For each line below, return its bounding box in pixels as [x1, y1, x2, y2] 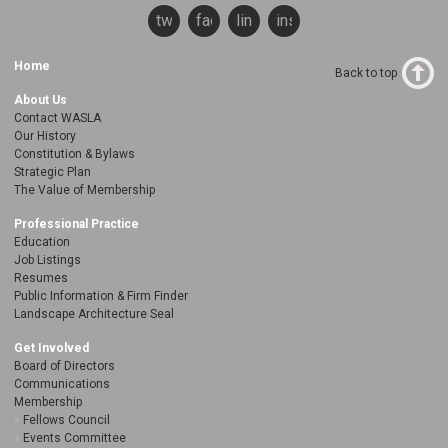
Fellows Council [23, 413, 110, 428]
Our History [14, 129, 76, 144]
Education [14, 235, 70, 250]
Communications [14, 377, 110, 392]
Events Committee [23, 431, 126, 446]
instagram [276, 11, 345, 31]
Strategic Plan [14, 165, 91, 180]
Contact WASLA [14, 111, 101, 126]
